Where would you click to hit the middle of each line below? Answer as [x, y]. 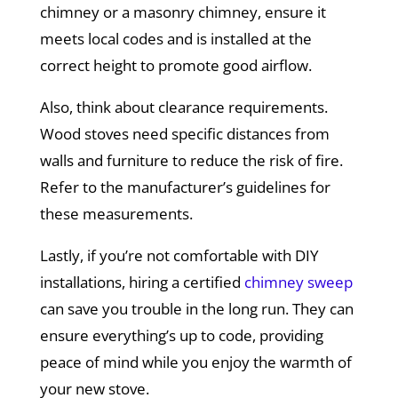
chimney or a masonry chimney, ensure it [183, 12]
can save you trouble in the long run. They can [196, 309]
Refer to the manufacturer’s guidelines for [185, 187]
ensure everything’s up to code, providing [181, 336]
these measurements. [116, 214]
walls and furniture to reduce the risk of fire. [191, 161]
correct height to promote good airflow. [175, 66]
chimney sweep [298, 283]
